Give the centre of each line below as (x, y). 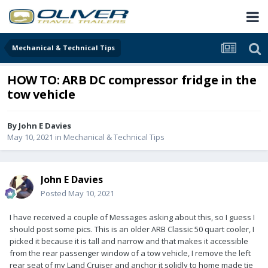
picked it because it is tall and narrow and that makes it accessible (129, 241)
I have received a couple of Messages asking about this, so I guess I (132, 217)
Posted (54, 194)
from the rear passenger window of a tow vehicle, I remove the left (130, 253)
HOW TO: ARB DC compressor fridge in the (132, 80)
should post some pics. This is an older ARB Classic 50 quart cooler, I (132, 229)
